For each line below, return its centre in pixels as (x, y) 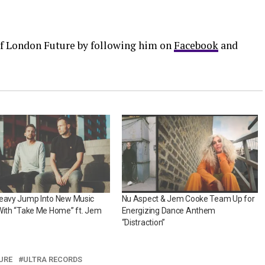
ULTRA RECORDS (53, 259)
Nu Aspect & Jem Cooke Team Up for (188, 198)
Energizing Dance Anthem (169, 210)
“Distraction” (143, 222)
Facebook (196, 45)
